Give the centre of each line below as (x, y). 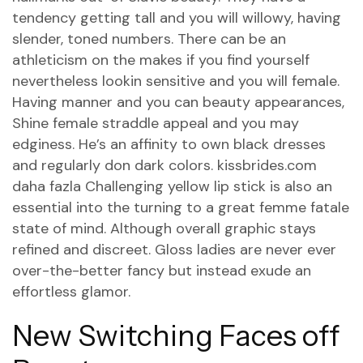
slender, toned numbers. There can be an (149, 39)
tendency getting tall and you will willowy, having (177, 18)
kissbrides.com (267, 165)
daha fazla (47, 186)
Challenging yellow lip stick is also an (207, 186)
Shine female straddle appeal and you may (156, 123)
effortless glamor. (71, 292)
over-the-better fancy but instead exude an (162, 271)
